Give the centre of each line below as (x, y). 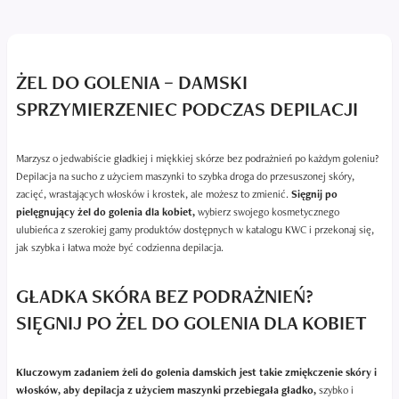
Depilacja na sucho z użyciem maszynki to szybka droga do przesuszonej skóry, (185, 177)
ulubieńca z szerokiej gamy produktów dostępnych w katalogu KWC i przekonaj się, (195, 230)
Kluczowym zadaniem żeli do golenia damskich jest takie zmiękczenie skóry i (196, 373)
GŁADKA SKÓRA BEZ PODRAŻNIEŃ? (165, 297)
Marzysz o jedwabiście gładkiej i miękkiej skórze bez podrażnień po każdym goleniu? (197, 159)
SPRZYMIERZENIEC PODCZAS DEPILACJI (187, 110)
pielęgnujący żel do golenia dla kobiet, (106, 212)
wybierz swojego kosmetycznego (267, 212)
